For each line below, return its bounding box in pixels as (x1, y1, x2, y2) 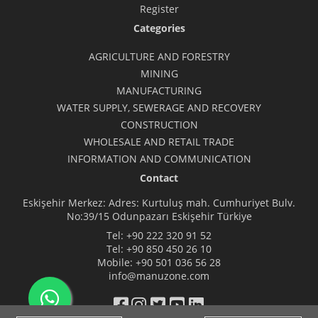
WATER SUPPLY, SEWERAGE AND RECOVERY (57, 101, 261, 115)
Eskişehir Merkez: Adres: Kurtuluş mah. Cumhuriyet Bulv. (23, 196, 295, 210)
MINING (140, 67, 178, 81)
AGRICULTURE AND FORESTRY (88, 50, 230, 64)
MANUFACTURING (116, 84, 202, 98)
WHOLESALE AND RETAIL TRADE (84, 135, 234, 149)
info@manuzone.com (109, 269, 209, 283)
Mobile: (97, 256, 136, 270)
